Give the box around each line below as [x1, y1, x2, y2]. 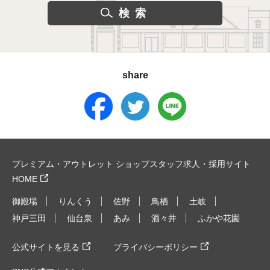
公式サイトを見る [12, 242, 80, 253]
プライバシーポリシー [113, 242, 198, 253]
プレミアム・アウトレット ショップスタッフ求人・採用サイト [12, 159, 251, 169]
